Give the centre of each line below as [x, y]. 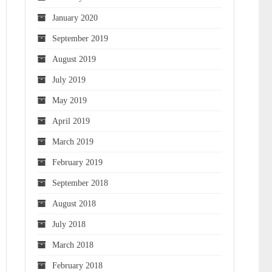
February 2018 [77, 266]
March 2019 [73, 142]
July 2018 [69, 224]
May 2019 [70, 100]
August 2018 [74, 204]
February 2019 [77, 162]
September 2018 [80, 183]
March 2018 [73, 245]
